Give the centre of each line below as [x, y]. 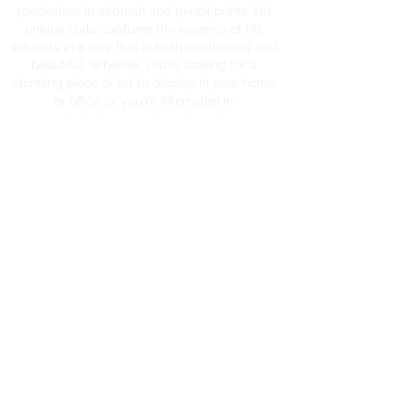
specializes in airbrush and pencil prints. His [144, 11]
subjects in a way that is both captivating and [144, 47]
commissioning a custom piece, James [144, 118]
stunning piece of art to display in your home [144, 83]
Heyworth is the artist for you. [144, 136]
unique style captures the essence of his [144, 29]
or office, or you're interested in [144, 100]
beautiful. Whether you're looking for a [144, 65]
